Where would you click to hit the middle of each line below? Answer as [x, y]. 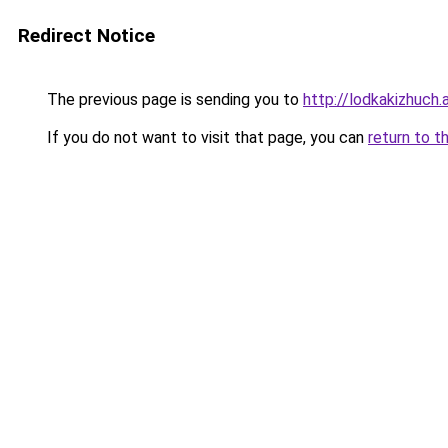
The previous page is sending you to [173, 99]
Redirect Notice [86, 35]
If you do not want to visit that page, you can [205, 137]
